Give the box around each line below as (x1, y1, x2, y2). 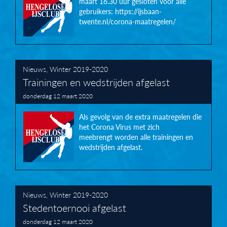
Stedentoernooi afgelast (23, 200, 126, 215)
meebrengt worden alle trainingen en (79, 132, 193, 142)
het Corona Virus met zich (79, 122, 160, 132)
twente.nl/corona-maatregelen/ (79, 16, 176, 27)
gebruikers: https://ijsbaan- (79, 6, 162, 17)
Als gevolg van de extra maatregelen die (79, 111, 202, 122)
